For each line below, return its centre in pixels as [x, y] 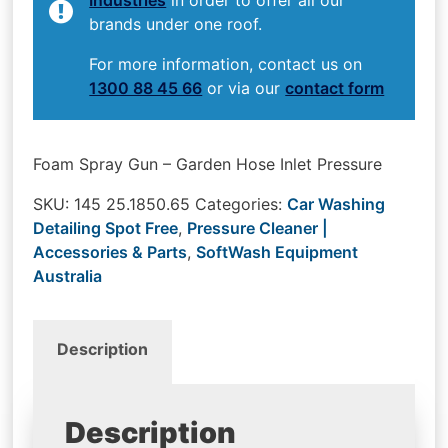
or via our [244, 87]
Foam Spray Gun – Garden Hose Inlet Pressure [208, 163]
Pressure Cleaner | [258, 227]
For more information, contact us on [226, 63]
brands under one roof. [176, 23]
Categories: [241, 203]
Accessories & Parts [110, 251]
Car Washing [336, 203]
